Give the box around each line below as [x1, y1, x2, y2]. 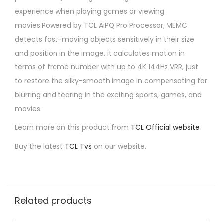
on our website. [92, 141, 146, 151]
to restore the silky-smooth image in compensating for [15, 75, 207, 86]
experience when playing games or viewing [15, 6, 164, 16]
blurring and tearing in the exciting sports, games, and [15, 89, 202, 100]
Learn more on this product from [15, 122, 131, 132]
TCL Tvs [65, 141, 92, 151]
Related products [15, 194, 92, 207]
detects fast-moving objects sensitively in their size [15, 34, 194, 44]
